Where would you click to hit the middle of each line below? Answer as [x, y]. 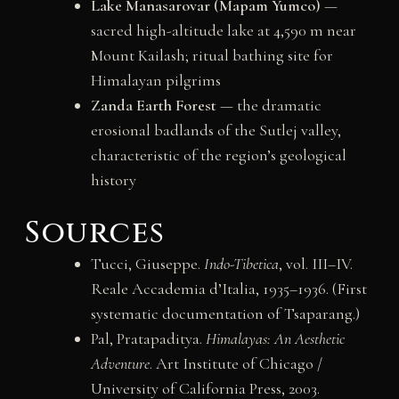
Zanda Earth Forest [153, 106]
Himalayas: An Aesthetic [275, 339]
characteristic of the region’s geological [218, 155]
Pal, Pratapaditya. [148, 339]
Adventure [120, 364]
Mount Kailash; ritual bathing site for [212, 56]
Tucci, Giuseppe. [147, 264]
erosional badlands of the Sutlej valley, [216, 130]
